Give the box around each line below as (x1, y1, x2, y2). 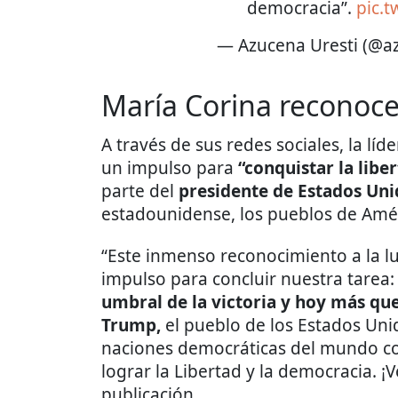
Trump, (101, 314, 161, 338)
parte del (101, 179, 179, 203)
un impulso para (101, 156, 238, 180)
